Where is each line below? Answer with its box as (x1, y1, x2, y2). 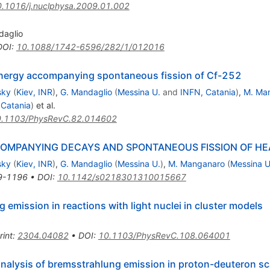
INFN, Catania (180, 87, 236, 98)
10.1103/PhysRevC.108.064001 (98, 230, 230, 241)
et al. (33, 100, 55, 111)
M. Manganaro (168, 159, 225, 169)
